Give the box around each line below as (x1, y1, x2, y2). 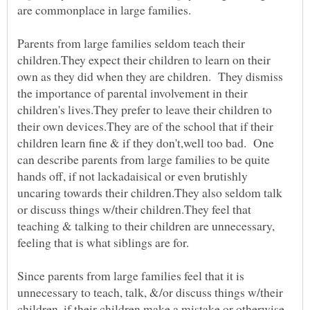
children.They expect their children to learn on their (17, 51, 271, 68)
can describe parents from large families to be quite (17, 150, 270, 167)
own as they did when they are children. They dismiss (17, 67, 283, 84)
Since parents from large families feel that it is (17, 266, 244, 284)
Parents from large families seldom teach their (17, 34, 245, 51)
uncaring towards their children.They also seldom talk (17, 183, 282, 201)
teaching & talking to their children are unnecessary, (17, 217, 275, 234)
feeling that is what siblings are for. (17, 233, 189, 250)
